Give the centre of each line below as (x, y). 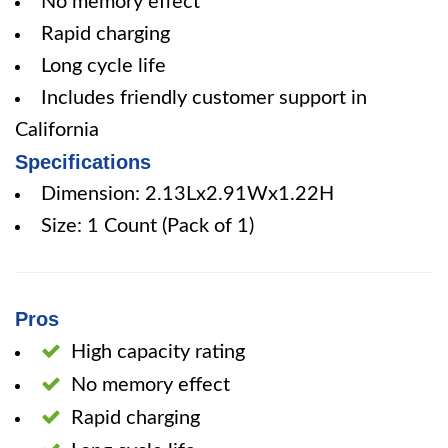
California (57, 130)
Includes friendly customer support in (204, 98)
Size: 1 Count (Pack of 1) (147, 226)
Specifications (83, 162)
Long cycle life (103, 66)
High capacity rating (158, 352)
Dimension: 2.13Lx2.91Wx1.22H (187, 194)
